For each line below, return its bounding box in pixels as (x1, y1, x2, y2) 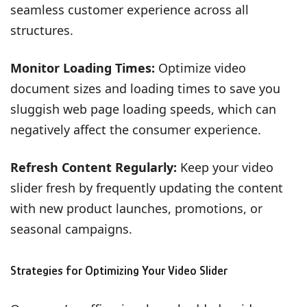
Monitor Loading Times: (10, 59, 155, 76)
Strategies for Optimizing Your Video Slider (10, 263, 228, 278)
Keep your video (177, 158, 273, 175)
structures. (10, 21, 73, 38)
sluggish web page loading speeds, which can (10, 100, 276, 117)
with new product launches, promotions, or (10, 199, 262, 217)
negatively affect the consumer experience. (10, 121, 261, 138)
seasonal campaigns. (10, 220, 132, 237)
